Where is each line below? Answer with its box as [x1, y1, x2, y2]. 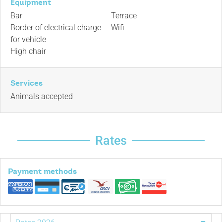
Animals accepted [10, 92, 73, 102]
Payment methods [8, 166, 77, 177]
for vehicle [10, 35, 46, 45]
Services [10, 78, 43, 89]
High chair [10, 47, 46, 56]
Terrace [111, 11, 137, 21]
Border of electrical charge [10, 23, 101, 33]
